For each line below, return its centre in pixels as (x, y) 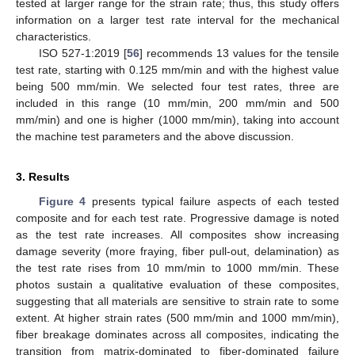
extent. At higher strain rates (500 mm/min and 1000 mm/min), (177, 318)
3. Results (43, 177)
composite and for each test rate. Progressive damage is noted (177, 218)
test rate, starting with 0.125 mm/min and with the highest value (177, 70)
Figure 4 (62, 202)
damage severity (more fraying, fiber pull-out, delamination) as (177, 252)
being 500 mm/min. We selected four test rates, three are (177, 87)
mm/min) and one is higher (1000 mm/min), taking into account (177, 120)
